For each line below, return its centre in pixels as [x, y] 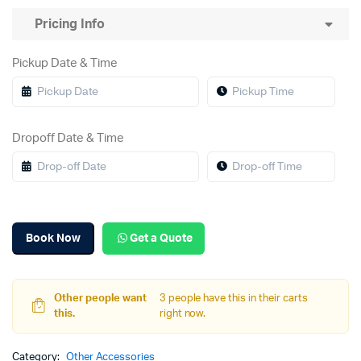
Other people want [100, 299]
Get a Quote [162, 238]
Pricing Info [66, 24]
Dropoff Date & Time [68, 138]
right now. [183, 314]
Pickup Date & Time [65, 63]
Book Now [53, 238]
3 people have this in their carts [233, 299]
